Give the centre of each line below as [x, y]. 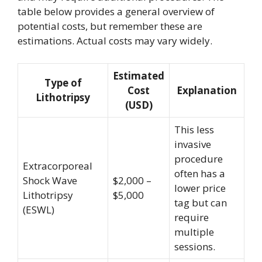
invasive [193, 144]
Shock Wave [50, 180]
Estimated [139, 75]
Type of [63, 82]
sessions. [195, 246]
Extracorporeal [58, 166]
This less [194, 129]
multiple [194, 232]
